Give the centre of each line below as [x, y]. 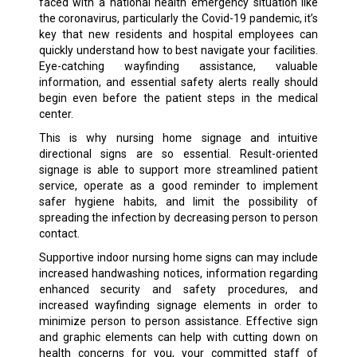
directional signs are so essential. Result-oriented [178, 153]
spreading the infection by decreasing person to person [178, 217]
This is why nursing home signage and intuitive [178, 137]
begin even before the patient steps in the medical [178, 98]
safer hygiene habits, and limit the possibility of [178, 201]
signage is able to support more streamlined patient [178, 169]
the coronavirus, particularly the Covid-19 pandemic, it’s [178, 18]
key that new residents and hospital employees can [178, 34]
